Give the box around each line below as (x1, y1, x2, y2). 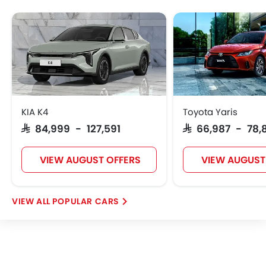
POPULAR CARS (52, 195, 120, 207)
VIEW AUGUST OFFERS (39, 153, 141, 167)
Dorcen (88, 22, 115, 33)
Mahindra (145, 22, 182, 33)
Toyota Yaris (183, 106, 237, 118)
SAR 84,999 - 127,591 (21, 123, 121, 133)
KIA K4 (21, 106, 48, 118)
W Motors (21, 22, 57, 33)
